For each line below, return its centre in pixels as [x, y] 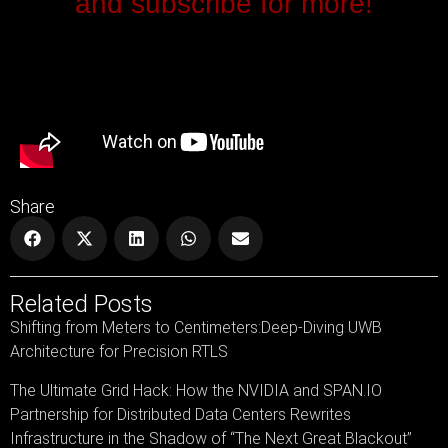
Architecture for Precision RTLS [119, 352]
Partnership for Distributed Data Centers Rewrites [180, 415]
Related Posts [81, 304]
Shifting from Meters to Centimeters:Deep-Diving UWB [196, 328]
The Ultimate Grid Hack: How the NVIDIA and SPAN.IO [196, 391]
